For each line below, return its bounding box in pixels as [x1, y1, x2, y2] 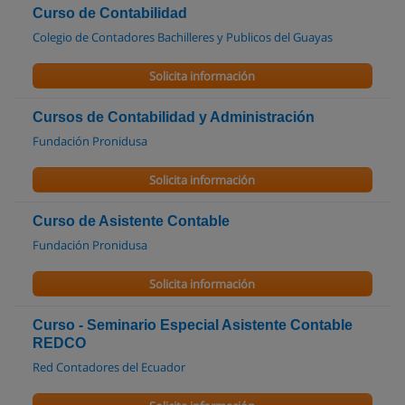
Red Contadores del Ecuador [33, 359, 185, 376]
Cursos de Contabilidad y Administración [33, 109, 315, 126]
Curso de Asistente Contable [33, 213, 230, 230]
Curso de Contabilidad [33, 5, 187, 22]
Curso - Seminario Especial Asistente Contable [33, 317, 353, 334]
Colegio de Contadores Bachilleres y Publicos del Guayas [33, 29, 333, 46]
